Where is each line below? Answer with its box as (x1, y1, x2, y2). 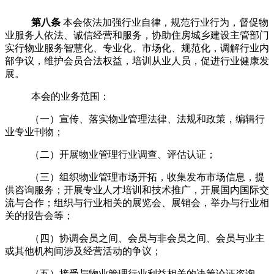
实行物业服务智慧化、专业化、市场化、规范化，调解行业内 (5, 42, 269, 53)
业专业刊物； (5, 126, 64, 137)
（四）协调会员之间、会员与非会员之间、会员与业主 (30, 232, 265, 243)
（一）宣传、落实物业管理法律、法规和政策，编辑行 (30, 113, 265, 124)
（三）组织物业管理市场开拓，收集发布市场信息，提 (30, 171, 265, 182)
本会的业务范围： (31, 91, 109, 102)
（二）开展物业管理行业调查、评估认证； (30, 149, 217, 160)
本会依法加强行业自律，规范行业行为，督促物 (63, 17, 269, 28)
